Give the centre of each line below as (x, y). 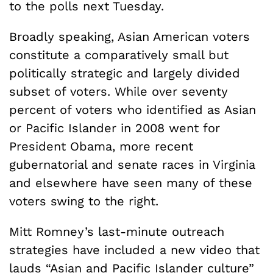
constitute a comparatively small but (119, 55)
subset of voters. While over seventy (119, 92)
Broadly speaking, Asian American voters (129, 37)
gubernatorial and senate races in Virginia (132, 165)
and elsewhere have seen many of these (131, 183)
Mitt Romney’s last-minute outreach (117, 232)
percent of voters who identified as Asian (133, 110)
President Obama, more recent (101, 147)
